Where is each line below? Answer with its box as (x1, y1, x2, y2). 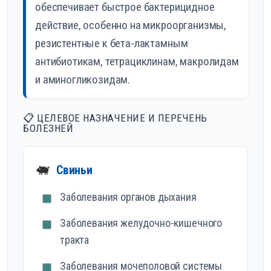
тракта (60, 233, 90, 247)
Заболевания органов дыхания (60, 191, 197, 204)
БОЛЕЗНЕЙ (23, 122, 73, 135)
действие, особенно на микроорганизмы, (35, 18, 227, 33)
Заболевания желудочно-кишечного (60, 217, 223, 230)
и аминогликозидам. (35, 73, 131, 87)
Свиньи (56, 162, 93, 177)
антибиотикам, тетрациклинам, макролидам (35, 54, 239, 69)
